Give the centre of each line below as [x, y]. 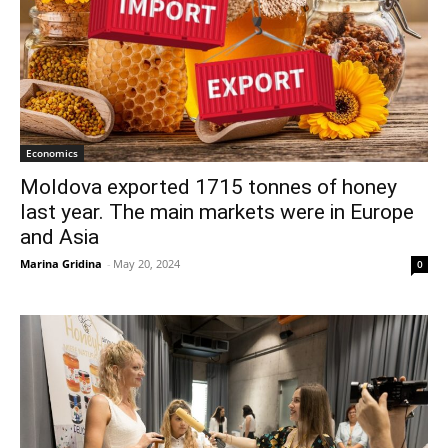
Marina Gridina [61, 264]
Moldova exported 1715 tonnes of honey [208, 187]
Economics [52, 153]
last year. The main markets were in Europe [217, 212]
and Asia [59, 237]
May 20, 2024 [146, 264]
